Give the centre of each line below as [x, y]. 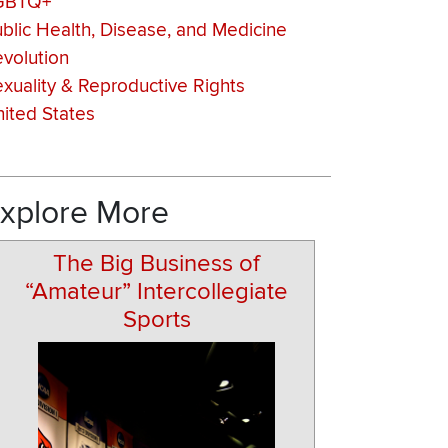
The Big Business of [156, 264]
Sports [156, 320]
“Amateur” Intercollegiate [156, 292]
